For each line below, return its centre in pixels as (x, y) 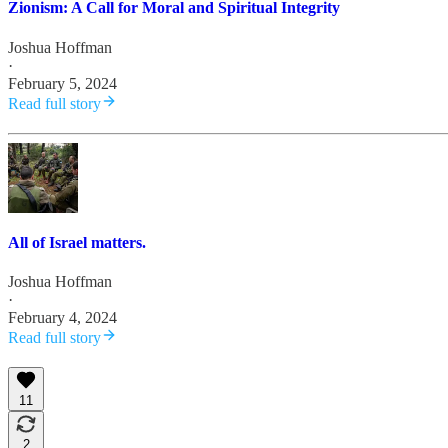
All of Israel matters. (77, 242)
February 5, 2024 (62, 83)
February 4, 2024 (62, 318)
